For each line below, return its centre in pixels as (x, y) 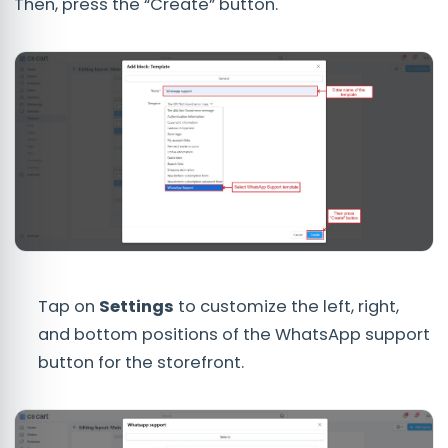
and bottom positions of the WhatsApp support (234, 334)
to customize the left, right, (288, 306)
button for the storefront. (141, 362)
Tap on (68, 306)
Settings (138, 306)
